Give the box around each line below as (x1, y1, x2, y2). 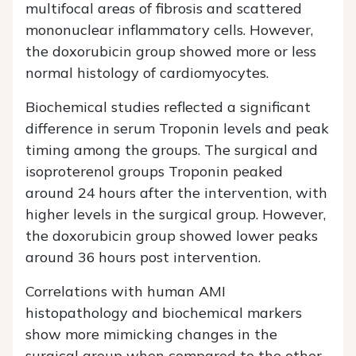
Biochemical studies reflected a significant (25, 98, 311, 117)
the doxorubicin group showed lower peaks (25, 226, 318, 246)
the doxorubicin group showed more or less (25, 42, 316, 61)
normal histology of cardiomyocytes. (25, 64, 269, 83)
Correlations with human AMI (25, 282, 226, 301)
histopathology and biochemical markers (25, 304, 302, 323)
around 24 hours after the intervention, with (25, 184, 327, 203)
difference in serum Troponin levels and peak (25, 119, 329, 138)
